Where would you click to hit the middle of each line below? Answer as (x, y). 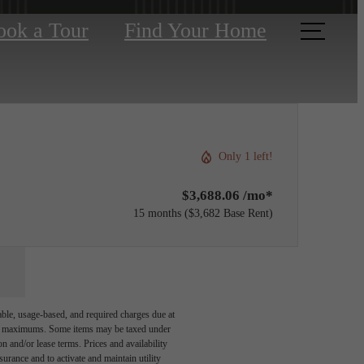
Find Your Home (195, 31)
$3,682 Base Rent (229, 213)
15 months (157, 213)
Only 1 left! (246, 156)
